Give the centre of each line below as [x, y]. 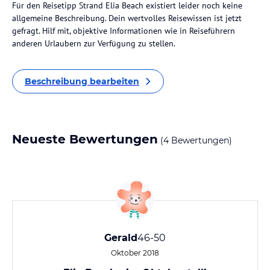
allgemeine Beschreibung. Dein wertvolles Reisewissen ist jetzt [127, 18]
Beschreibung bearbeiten [82, 81]
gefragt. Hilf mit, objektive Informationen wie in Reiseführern [124, 31]
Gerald [121, 238]
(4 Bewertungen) [195, 140]
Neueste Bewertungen [85, 139]
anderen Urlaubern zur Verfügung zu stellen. [94, 43]
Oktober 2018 [135, 253]
